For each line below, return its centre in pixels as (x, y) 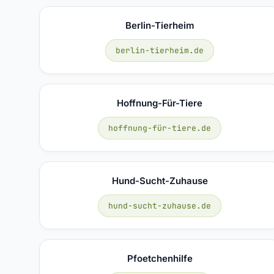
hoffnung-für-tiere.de (160, 128)
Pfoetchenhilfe (160, 258)
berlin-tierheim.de (160, 50)
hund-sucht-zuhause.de (160, 206)
